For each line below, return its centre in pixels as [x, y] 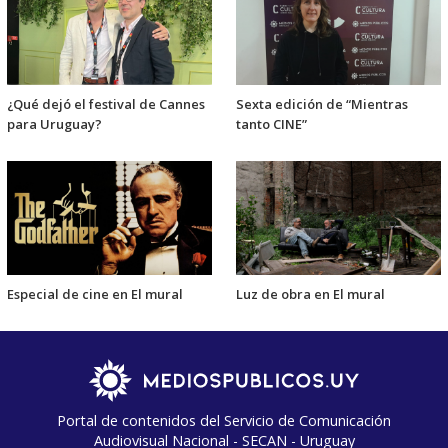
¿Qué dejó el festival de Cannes [106, 104]
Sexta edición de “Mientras [322, 104]
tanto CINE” [271, 124]
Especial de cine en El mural [95, 294]
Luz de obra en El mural [310, 294]
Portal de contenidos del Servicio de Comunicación [224, 421]
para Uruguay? [54, 124]
